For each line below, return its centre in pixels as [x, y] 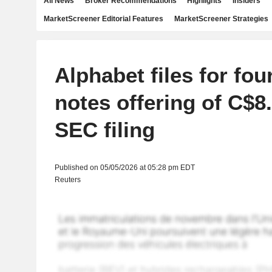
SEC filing [104, 130]
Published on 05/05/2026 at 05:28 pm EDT [124, 168]
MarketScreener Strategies [221, 19]
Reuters [67, 180]
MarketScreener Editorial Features [104, 19]
